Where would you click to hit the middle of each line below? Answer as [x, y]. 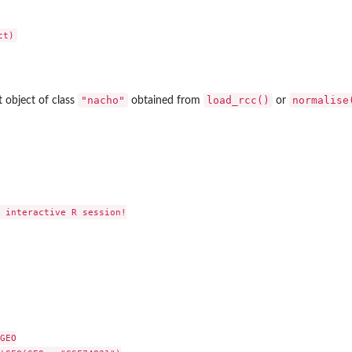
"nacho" [103, 100]
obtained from [166, 100]
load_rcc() [238, 100]
